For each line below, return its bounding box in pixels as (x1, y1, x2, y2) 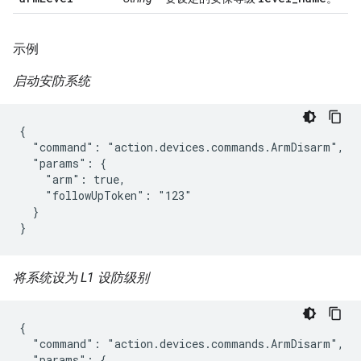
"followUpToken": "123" (19, 188, 192, 203)
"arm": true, (19, 172, 126, 187)
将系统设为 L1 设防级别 (13, 270, 149, 285)
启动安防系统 (13, 73, 90, 89)
